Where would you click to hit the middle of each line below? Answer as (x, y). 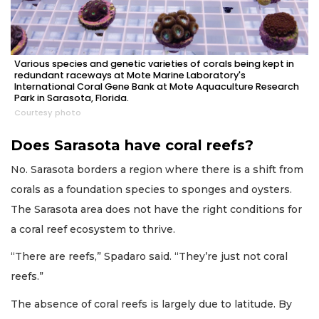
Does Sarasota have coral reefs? (132, 145)
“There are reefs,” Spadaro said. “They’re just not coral (149, 257)
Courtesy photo (48, 112)
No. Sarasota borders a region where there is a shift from (157, 169)
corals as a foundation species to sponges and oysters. (151, 189)
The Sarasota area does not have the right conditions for (156, 209)
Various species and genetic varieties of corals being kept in (154, 63)
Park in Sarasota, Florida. (72, 98)
